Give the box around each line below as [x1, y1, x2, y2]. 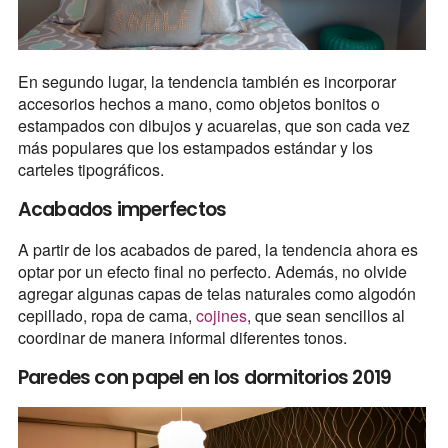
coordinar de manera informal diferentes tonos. [17, 325, 347, 349]
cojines [195, 303, 247, 327]
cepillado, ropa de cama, [17, 303, 196, 327]
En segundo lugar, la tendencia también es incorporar [17, 69, 396, 93]
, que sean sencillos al [246, 303, 405, 327]
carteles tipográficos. [17, 157, 164, 181]
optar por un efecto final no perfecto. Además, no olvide [17, 259, 407, 283]
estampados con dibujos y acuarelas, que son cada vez [17, 113, 410, 137]
